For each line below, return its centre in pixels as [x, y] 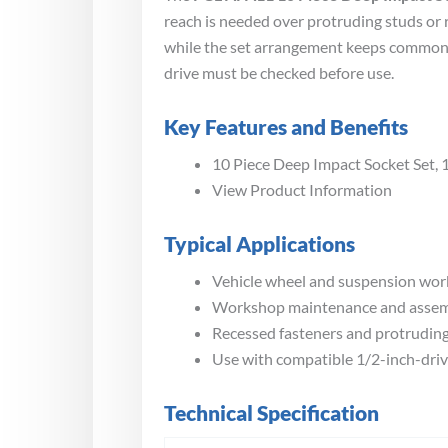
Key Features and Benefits [286, 126]
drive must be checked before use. [279, 72]
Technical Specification [271, 412]
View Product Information [302, 189]
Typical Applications [259, 243]
